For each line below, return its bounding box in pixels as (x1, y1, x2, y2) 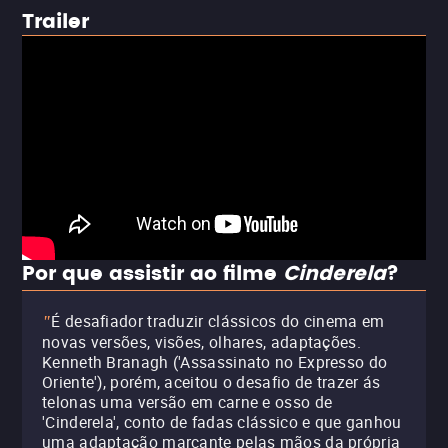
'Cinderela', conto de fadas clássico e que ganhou (42, 411, 402, 433)
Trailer (22, 6, 89, 38)
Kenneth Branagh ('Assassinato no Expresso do (42, 351, 388, 373)
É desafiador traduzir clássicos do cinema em (51, 310, 385, 332)
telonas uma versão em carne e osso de (42, 391, 333, 413)
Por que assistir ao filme (22, 258, 283, 291)
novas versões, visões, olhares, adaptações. (42, 331, 361, 353)
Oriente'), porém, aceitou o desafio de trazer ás (42, 371, 381, 393)
